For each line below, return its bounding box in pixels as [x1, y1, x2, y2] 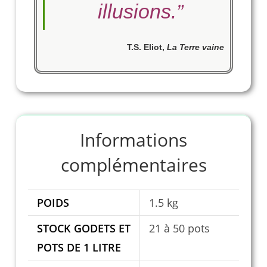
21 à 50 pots [148, 221, 210, 236]
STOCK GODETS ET [36, 221, 131, 236]
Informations [80, 128, 187, 153]
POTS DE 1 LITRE [36, 240, 121, 255]
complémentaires [60, 153, 207, 178]
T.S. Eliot [127, 42, 163, 52]
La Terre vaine [167, 42, 225, 52]
